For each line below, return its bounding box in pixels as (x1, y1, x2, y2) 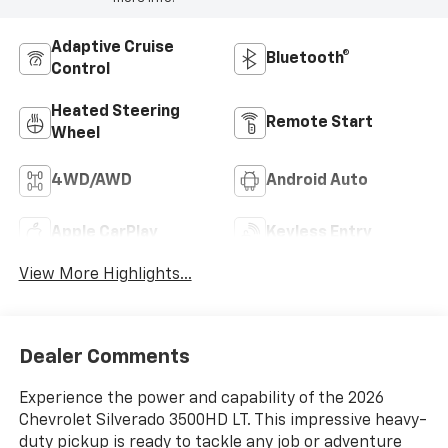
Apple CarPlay (50, 224, 158, 241)
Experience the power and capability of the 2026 (18, 390, 384, 407)
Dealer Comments (18, 346, 190, 367)
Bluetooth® (266, 50, 350, 67)
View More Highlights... (18, 267, 192, 284)
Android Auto (266, 172, 368, 189)
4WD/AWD (50, 172, 132, 189)
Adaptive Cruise (50, 39, 174, 56)
